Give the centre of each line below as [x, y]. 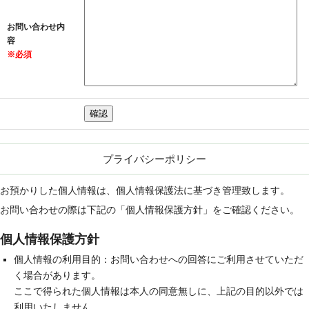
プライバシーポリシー [154, 159]
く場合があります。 [57, 275]
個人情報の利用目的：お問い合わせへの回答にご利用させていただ [159, 259]
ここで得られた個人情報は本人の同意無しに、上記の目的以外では [159, 291]
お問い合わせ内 [36, 27]
